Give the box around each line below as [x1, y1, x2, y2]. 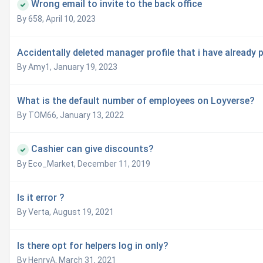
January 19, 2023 [53, 62, 117, 72]
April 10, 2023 [46, 14, 96, 24]
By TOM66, [17, 110, 60, 120]
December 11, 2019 [77, 159, 150, 169]
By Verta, [17, 207, 53, 217]
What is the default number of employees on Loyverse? [17, 95, 255, 107]
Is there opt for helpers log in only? [17, 240, 168, 252]
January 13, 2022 [60, 110, 124, 120]
